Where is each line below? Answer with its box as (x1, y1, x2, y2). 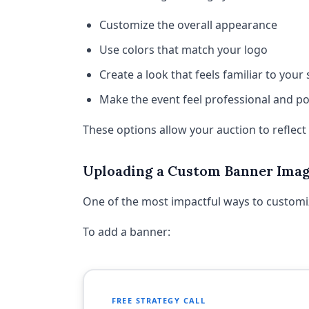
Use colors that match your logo (99, 42, 268, 57)
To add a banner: (83, 224, 170, 239)
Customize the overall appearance (99, 17, 277, 32)
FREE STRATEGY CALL (111, 295, 206, 306)
